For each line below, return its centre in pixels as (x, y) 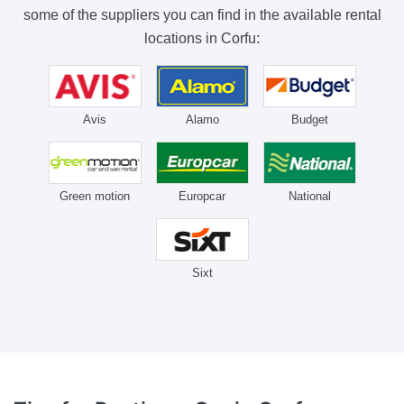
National (309, 196)
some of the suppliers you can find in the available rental (202, 15)
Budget (309, 119)
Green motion (95, 196)
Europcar (202, 196)
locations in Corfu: (202, 39)
